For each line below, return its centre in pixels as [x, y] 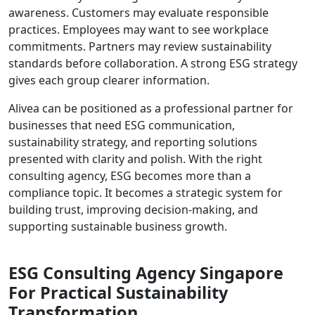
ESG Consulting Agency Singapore [146, 272]
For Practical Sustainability [118, 292]
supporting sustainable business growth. [118, 226]
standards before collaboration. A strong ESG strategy [153, 63]
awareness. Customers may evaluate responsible [139, 12]
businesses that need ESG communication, [122, 125]
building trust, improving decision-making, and [133, 209]
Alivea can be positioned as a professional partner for [151, 108]
